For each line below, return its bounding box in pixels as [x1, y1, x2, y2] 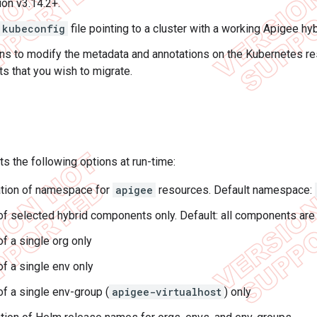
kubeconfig [2, 22, 65, 35]
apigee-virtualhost [112, 285, 221, 299]
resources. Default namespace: [156, 183, 315, 197]
